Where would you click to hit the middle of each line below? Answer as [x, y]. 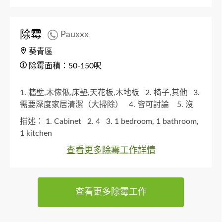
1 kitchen [38, 133]
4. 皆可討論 [152, 104]
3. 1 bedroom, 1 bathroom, [152, 121]
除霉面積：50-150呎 [64, 66]
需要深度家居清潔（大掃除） [73, 104]
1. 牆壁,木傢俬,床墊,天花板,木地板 [82, 92]
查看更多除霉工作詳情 [111, 150]
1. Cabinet [65, 121]
